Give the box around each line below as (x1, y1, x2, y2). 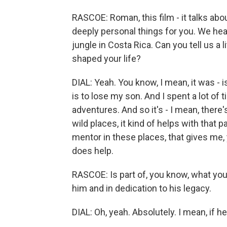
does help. (72, 145, 113, 156)
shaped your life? (72, 53, 141, 64)
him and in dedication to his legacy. (72, 183, 211, 194)
